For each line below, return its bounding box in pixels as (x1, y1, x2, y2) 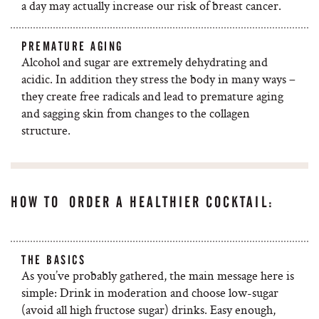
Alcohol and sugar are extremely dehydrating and (21, 53, 268, 70)
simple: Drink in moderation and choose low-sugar (21, 284, 278, 300)
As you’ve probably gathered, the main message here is (21, 267, 294, 283)
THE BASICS (21, 253, 86, 267)
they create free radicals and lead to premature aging (21, 88, 283, 104)
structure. (21, 122, 70, 138)
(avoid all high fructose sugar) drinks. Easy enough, (21, 301, 276, 318)
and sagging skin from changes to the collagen (21, 105, 250, 121)
